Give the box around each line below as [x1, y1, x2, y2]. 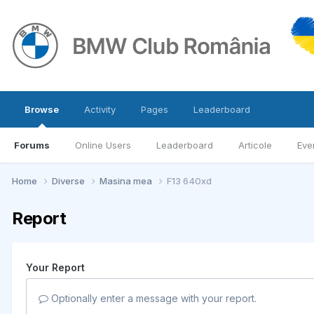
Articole [238, 139, 272, 151]
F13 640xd [167, 175, 212, 186]
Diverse [52, 175, 87, 186]
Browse [25, 104, 59, 115]
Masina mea [100, 175, 154, 186]
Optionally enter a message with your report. [48, 292, 257, 304]
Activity [84, 104, 116, 115]
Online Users [75, 139, 131, 151]
